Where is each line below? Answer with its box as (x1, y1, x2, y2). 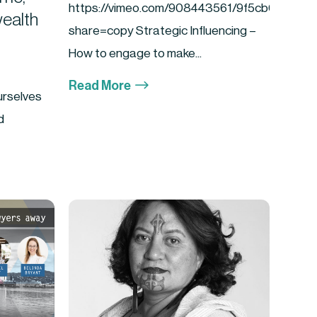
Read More (69, 79, 132, 93)
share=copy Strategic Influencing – (69, 24, 257, 37)
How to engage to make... (69, 47, 202, 59)
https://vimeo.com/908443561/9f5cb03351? (69, 1, 310, 14)
